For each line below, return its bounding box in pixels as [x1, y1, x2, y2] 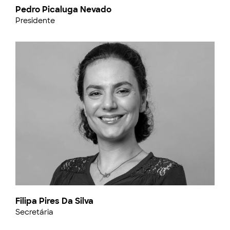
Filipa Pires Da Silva [15, 196, 93, 206]
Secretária [15, 207, 53, 217]
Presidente [15, 16, 55, 25]
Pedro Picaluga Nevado [15, 4, 111, 15]
